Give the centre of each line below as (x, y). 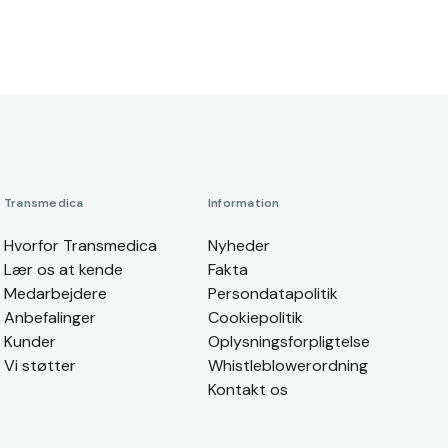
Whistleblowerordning (288, 365)
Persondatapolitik (273, 293)
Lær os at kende (63, 269)
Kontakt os (248, 389)
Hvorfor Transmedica (80, 245)
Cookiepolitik (255, 317)
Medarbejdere (55, 293)
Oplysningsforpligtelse (289, 341)
